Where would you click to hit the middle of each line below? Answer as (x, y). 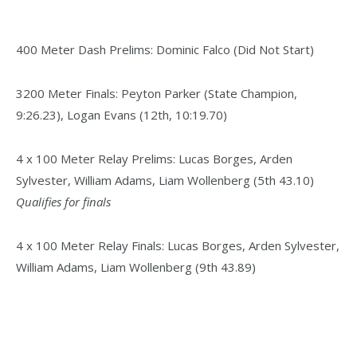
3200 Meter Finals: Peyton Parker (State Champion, (157, 94)
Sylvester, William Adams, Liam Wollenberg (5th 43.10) (165, 180)
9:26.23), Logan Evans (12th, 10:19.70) (122, 115)
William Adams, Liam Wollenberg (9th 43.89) (136, 267)
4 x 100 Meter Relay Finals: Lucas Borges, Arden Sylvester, (178, 245)
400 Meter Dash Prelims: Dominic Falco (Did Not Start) (165, 50)
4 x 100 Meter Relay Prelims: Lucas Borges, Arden (154, 158)
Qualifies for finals (63, 201)
